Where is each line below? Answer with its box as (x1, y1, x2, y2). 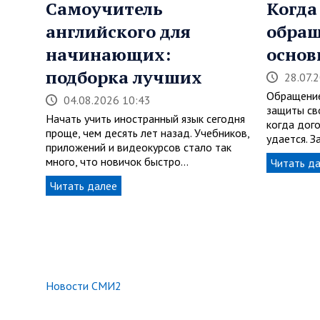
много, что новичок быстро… (46, 154, 189, 169)
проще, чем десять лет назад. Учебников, (46, 126, 249, 141)
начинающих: (46, 43, 171, 66)
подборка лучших (46, 66, 202, 89)
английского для (46, 20, 191, 44)
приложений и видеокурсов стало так (46, 140, 231, 155)
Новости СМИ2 (46, 279, 121, 294)
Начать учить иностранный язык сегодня (46, 111, 245, 126)
